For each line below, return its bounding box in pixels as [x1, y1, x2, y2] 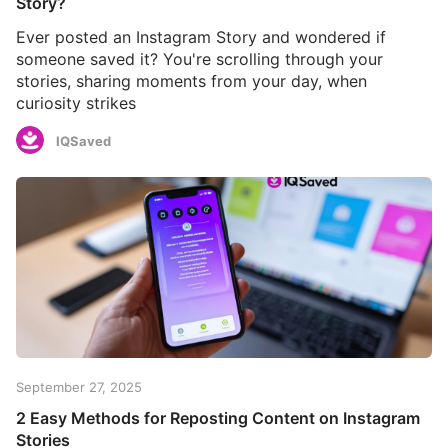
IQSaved [56, 133, 111, 150]
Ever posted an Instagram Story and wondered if [16, 26, 386, 47]
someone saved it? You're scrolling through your [16, 48, 383, 69]
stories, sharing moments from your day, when [16, 70, 367, 91]
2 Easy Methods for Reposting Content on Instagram [16, 407, 420, 428]
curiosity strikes [16, 92, 136, 113]
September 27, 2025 [16, 378, 142, 395]
